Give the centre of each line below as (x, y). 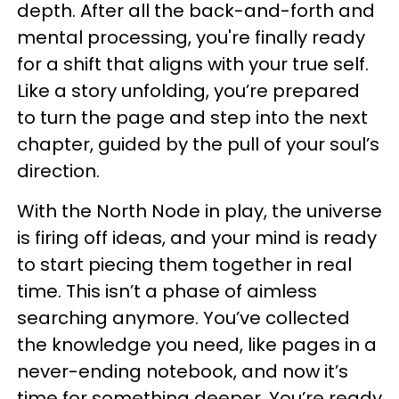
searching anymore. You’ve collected (183, 318)
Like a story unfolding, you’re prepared (188, 91)
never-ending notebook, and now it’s (183, 372)
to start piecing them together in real (184, 265)
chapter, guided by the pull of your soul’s (198, 145)
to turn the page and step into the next (192, 118)
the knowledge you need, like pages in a (197, 345)
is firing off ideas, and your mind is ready (197, 238)
